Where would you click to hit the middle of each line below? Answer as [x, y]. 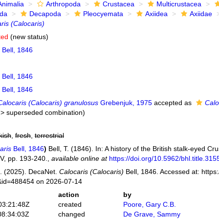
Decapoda [45, 14]
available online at [79, 158]
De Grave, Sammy [152, 214]
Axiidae [201, 14]
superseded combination [44, 112]
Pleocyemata [103, 14]
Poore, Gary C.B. [150, 204]
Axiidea [156, 14]
